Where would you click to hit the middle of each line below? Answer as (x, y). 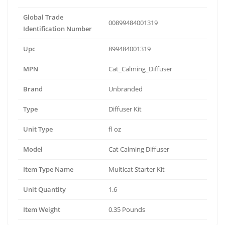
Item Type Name (48, 169)
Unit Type (38, 129)
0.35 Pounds (127, 209)
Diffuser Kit (125, 109)
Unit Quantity (44, 189)
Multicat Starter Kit (137, 169)
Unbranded (126, 89)
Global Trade (43, 17)
